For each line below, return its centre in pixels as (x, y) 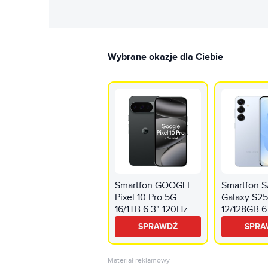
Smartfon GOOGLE (154, 186)
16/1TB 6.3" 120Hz (152, 210)
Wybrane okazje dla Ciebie (166, 57)
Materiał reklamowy (139, 261)
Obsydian (135, 222)
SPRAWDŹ (158, 227)
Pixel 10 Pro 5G (146, 198)
